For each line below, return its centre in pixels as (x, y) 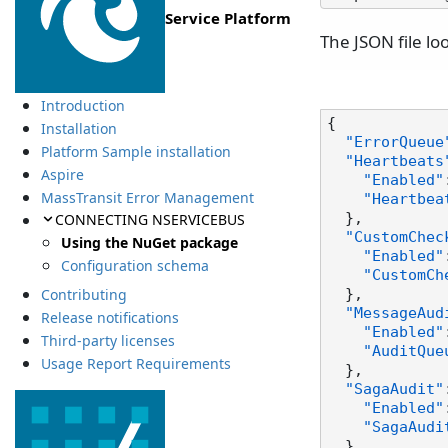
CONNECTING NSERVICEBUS (149, 219)
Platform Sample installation (135, 152)
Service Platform (228, 18)
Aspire (62, 175)
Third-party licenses (107, 341)
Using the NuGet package (150, 242)
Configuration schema (135, 265)
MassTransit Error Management (147, 198)
